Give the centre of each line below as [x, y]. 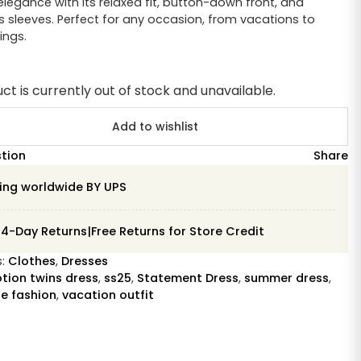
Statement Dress [187, 278]
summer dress [286, 278]
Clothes [31, 261]
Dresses [84, 261]
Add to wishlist [156, 127]
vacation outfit [108, 295]
